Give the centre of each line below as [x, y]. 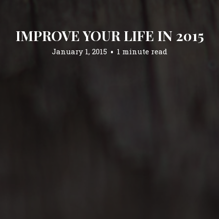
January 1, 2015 [79, 51]
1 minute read [142, 51]
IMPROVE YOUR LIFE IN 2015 [109, 35]
